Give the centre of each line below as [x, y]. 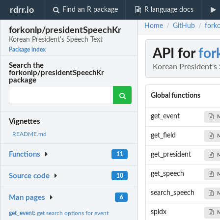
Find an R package [90, 10]
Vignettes [25, 122]
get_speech [167, 174]
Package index [27, 50]
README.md [29, 134]
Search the [27, 66]
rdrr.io [22, 10]
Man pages [27, 197]
